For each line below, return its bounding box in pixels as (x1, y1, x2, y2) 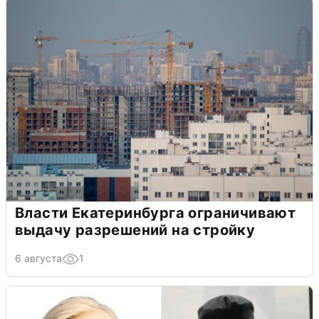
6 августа (15, 251, 62, 264)
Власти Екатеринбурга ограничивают (15, 204, 296, 221)
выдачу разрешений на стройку (15, 221, 256, 239)
